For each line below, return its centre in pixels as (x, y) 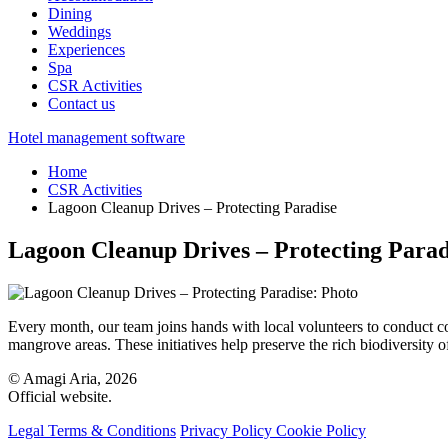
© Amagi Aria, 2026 (72, 378)
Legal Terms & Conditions (92, 430)
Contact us (81, 103)
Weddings (79, 31)
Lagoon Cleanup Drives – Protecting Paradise (192, 207)
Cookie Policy (321, 430)
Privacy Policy (228, 430)
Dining (70, 13)
